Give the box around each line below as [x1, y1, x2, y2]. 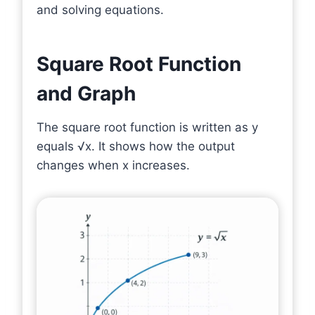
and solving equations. [37, 2, 164, 17]
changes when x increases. [37, 157, 190, 172]
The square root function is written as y [37, 120, 258, 134]
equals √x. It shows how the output [37, 139, 235, 153]
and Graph [37, 81, 136, 105]
